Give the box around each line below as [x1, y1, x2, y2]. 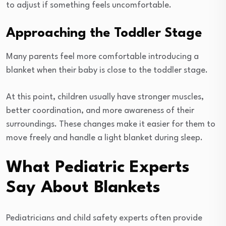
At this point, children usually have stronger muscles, [6, 93, 204, 102]
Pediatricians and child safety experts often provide [6, 214, 202, 223]
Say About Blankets [6, 180, 160, 197]
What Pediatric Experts [6, 159, 190, 177]
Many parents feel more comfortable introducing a [6, 52, 199, 62]
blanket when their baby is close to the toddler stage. [6, 66, 208, 75]
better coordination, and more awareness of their [6, 106, 194, 116]
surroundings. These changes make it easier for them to [6, 120, 215, 129]
